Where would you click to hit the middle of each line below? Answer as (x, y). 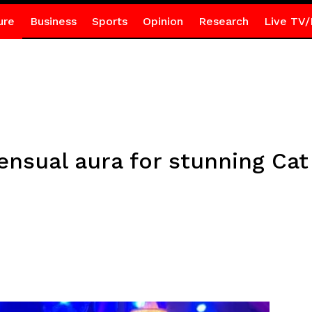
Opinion (163, 21)
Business (53, 21)
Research (223, 21)
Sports (109, 21)
